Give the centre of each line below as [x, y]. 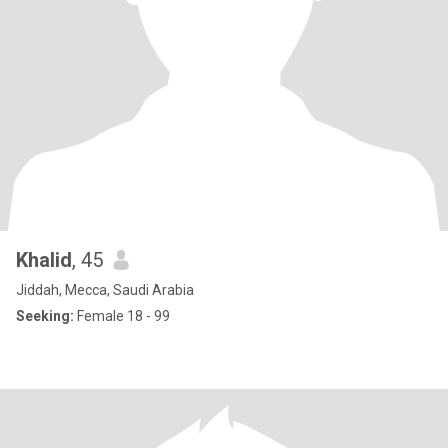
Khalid [44, 260]
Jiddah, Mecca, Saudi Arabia [105, 290]
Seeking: [45, 316]
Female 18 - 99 [122, 316]
